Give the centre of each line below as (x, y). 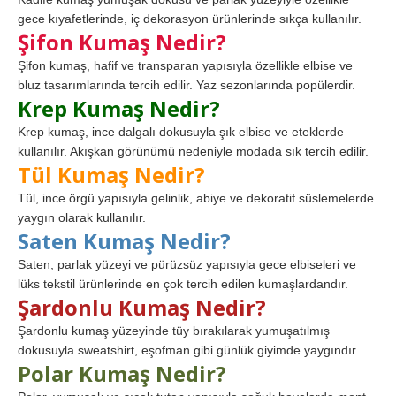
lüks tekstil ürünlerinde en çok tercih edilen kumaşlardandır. (183, 283)
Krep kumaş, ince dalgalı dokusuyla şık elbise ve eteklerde (181, 131)
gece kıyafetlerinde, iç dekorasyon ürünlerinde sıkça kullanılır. (190, 18)
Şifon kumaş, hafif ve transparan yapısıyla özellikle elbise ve (185, 65)
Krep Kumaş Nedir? (119, 108)
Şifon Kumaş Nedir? (122, 42)
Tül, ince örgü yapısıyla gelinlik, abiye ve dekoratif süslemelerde (196, 198)
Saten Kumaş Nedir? (124, 240)
